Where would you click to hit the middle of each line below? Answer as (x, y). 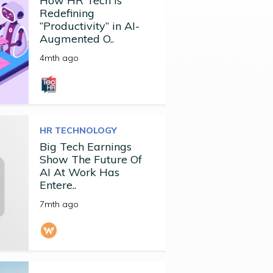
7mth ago (59, 204)
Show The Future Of (90, 159)
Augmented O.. (76, 39)
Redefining (67, 13)
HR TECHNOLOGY (78, 130)
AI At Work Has (79, 172)
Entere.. (58, 185)
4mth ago (59, 58)
